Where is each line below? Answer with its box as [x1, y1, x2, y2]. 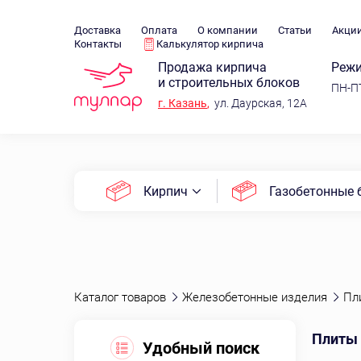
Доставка [74, 24, 121, 36]
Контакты [74, 38, 122, 50]
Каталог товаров [74, 290, 166, 305]
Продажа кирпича [158, 60, 267, 75]
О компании [197, 24, 258, 36]
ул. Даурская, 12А [210, 97, 307, 110]
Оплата [141, 24, 177, 36]
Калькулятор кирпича [156, 38, 263, 50]
